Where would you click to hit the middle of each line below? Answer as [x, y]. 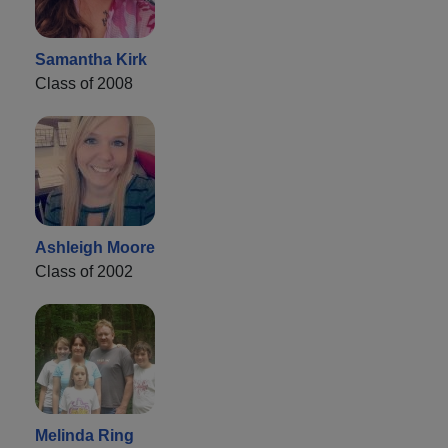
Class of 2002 [84, 272]
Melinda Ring [84, 436]
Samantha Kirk [91, 60]
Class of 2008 [84, 84]
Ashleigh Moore [95, 248]
